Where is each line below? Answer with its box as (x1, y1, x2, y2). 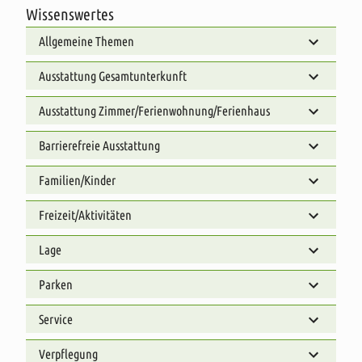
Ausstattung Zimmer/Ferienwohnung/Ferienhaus (39, 103, 270, 119)
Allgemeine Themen (39, 34, 134, 49)
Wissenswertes (26, 5, 114, 24)
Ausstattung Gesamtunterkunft (39, 69, 187, 84)
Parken (39, 277, 73, 293)
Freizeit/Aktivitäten (39, 208, 132, 223)
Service (39, 312, 73, 327)
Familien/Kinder (39, 173, 116, 188)
